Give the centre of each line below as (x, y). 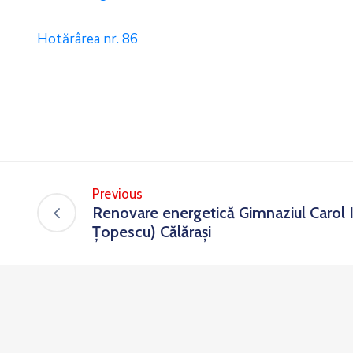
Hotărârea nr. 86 (87, 39)
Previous (118, 194)
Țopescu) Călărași (152, 232)
